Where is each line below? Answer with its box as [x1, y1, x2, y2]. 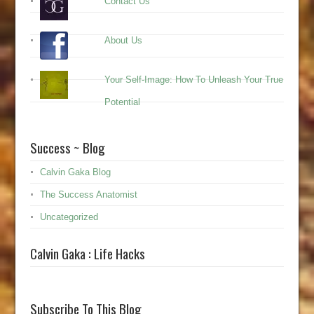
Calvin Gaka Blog [39, 167, 111, 178]
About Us [104, 35, 143, 46]
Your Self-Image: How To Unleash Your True [104, 74, 284, 86]
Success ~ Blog [29, 137, 105, 158]
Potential [104, 97, 141, 108]
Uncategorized [39, 212, 98, 223]
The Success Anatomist [39, 189, 137, 200]
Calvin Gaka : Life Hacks [29, 243, 145, 264]
